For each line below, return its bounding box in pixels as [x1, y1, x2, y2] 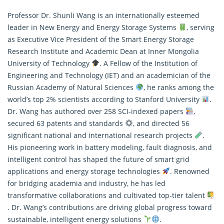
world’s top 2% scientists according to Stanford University [7, 94, 201, 104]
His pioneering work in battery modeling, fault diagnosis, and [7, 142, 212, 152]
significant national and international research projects [7, 130, 194, 140]
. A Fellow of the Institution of [99, 58, 197, 68]
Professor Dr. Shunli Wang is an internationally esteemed [7, 10, 199, 20]
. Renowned [169, 166, 209, 176]
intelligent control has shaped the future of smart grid [7, 154, 189, 164]
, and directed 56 [132, 118, 189, 128]
